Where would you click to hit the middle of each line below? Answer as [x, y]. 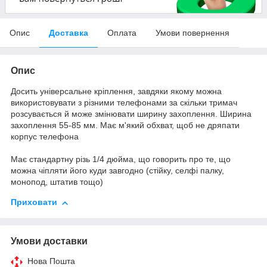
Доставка [69, 33]
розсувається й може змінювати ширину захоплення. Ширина [131, 114]
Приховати [34, 202]
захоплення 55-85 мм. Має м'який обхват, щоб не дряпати [125, 125]
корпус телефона [45, 137]
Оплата [122, 33]
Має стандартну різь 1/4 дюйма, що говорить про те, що [121, 159]
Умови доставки [49, 241]
